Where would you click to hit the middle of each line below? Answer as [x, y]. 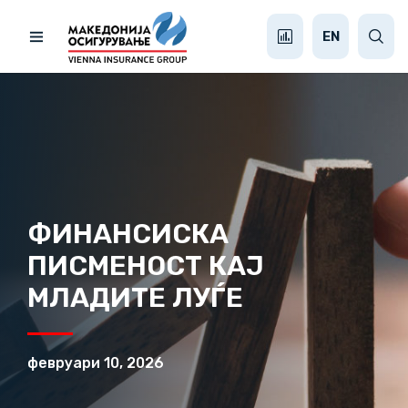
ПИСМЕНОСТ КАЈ [146, 266]
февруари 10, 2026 [96, 363]
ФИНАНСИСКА [128, 234]
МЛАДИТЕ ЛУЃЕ [135, 298]
